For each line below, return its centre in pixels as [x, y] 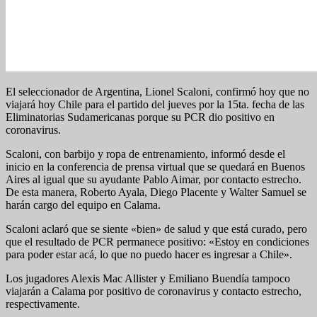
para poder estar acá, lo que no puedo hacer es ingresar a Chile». [149, 254]
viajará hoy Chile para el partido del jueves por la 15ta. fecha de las [155, 104]
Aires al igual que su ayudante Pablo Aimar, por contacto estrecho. [154, 179]
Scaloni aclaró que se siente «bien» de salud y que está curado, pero [156, 229]
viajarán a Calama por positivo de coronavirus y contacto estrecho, [154, 291]
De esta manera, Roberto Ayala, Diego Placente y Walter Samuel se [156, 192]
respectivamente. [43, 304]
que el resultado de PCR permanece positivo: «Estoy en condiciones [157, 241]
